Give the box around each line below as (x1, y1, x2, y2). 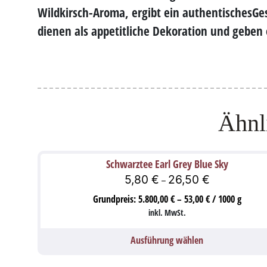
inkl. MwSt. (148, 207, 186, 219)
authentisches (182, 4, 252, 21)
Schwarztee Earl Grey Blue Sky (105, 156, 228, 171)
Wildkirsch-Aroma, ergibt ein (38, 4, 182, 21)
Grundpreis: (92, 193, 138, 206)
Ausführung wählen (131, 234, 204, 247)
